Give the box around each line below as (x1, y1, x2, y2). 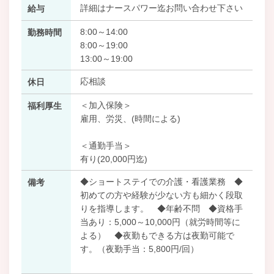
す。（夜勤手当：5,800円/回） (80, 243, 199, 254)
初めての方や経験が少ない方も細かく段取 (80, 190, 243, 200)
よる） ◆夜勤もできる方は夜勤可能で (80, 230, 234, 240)
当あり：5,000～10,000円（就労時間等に (80, 217, 240, 227)
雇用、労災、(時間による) (80, 113, 180, 124)
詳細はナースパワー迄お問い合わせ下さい (80, 2, 243, 13)
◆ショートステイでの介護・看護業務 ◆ (80, 176, 243, 187)
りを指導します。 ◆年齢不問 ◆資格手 (80, 203, 243, 213)
